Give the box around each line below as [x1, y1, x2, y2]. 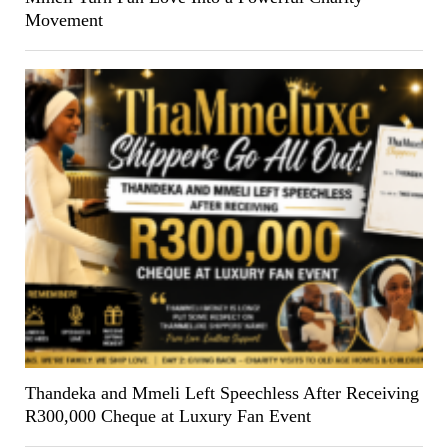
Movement [24, 10, 103, 31]
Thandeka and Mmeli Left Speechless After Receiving [24, 382, 419, 403]
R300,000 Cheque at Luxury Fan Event [24, 405, 311, 426]
